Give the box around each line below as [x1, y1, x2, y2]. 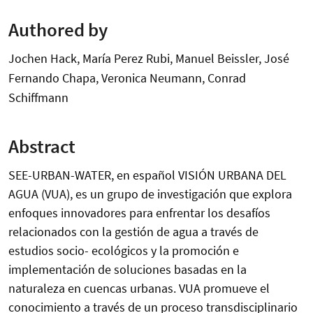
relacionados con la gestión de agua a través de [8, 224, 259, 240]
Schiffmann [8, 89, 68, 105]
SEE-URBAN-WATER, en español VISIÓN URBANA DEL [8, 167, 286, 184]
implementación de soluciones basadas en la [8, 261, 247, 278]
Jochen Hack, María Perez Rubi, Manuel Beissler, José [8, 50, 289, 66]
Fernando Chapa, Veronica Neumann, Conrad [8, 69, 246, 86]
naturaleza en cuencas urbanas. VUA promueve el [8, 280, 270, 297]
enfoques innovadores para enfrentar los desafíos [8, 205, 270, 221]
